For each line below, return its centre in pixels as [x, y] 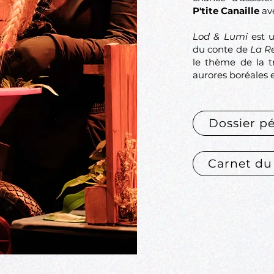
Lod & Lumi [220, 36]
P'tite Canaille [226, 11]
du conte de [222, 49]
